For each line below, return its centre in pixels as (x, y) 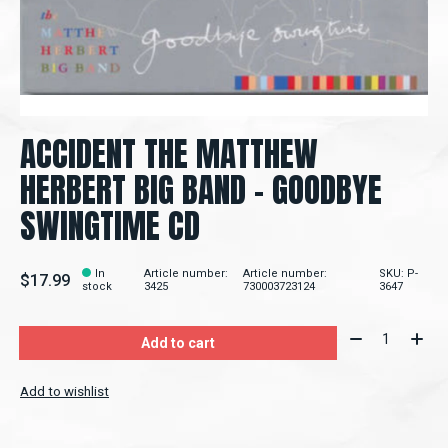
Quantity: (373, 335)
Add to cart (177, 343)
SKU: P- (398, 274)
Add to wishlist (64, 392)
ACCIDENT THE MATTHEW (169, 154)
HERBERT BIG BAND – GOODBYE (201, 190)
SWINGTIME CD (110, 226)
